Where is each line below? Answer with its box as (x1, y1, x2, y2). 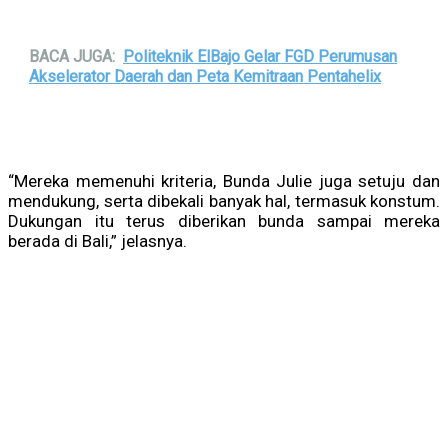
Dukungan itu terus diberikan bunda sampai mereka (8, 211, 440, 232)
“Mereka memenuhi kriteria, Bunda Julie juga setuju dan (8, 171, 440, 192)
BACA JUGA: (29, 47, 115, 67)
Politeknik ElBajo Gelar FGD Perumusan (123, 47, 397, 67)
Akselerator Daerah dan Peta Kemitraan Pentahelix (29, 67, 381, 87)
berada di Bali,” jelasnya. (8, 231, 187, 252)
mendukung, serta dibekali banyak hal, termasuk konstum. (8, 191, 440, 212)
